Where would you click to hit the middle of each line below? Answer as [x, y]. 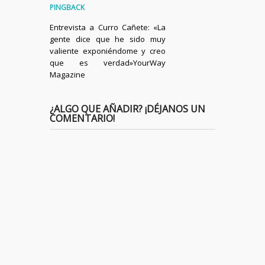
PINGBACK [67, 7]
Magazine [67, 74]
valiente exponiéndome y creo [108, 51]
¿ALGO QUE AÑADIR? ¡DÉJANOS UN [127, 109]
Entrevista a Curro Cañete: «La [108, 27]
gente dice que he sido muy [108, 39]
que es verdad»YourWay [108, 62]
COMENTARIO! [82, 118]
